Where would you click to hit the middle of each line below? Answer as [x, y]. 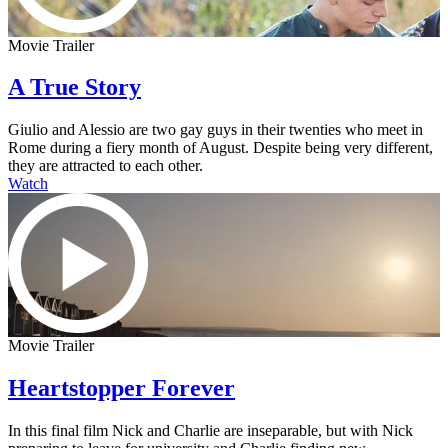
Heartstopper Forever [121, 388]
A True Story [74, 87]
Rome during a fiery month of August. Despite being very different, [220, 148]
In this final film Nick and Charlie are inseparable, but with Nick [210, 431]
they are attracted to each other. [105, 166]
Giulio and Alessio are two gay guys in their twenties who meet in [215, 130]
